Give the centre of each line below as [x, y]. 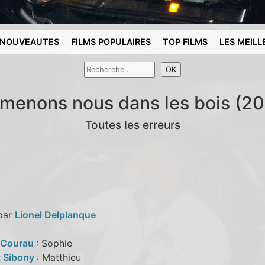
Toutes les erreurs [132, 125]
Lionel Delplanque [55, 214]
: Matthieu [59, 257]
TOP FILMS [185, 42]
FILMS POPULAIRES [111, 42]
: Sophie [54, 243]
